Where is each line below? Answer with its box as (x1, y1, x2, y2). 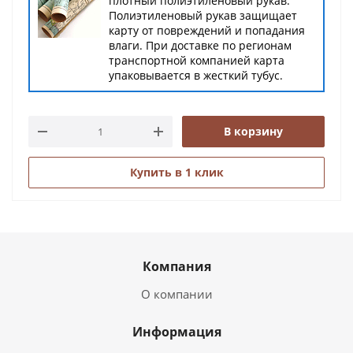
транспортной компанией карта (109, 53, 284, 68)
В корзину (224, 124, 283, 139)
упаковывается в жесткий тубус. (109, 68, 283, 83)
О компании (140, 286, 213, 302)
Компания (142, 258, 211, 275)
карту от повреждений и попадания (109, 23, 305, 38)
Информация (132, 323, 221, 340)
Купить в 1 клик (129, 165, 224, 180)
